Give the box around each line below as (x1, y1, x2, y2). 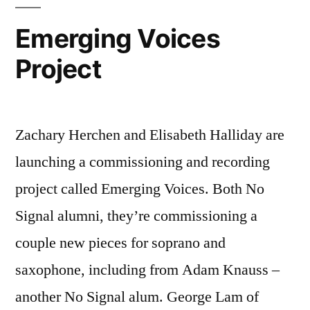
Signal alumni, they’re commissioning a (15, 206, 257, 226)
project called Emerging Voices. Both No (15, 179, 264, 199)
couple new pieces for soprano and (15, 232, 226, 253)
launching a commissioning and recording (15, 152, 270, 172)
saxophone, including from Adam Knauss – (15, 259, 280, 280)
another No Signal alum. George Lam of (15, 286, 259, 307)
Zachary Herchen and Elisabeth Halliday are (15, 125, 284, 145)
